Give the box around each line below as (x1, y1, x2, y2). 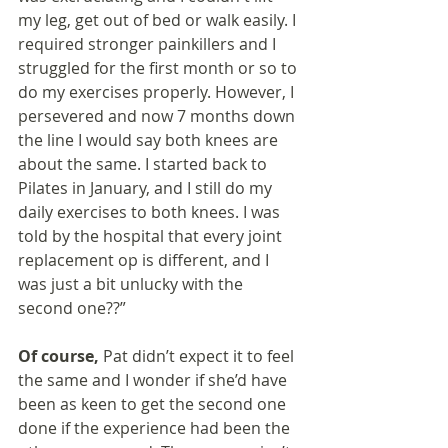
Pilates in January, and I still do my (18, 177, 276, 200)
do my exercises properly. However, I (18, 81, 298, 104)
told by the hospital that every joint (18, 225, 286, 248)
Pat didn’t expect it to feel (103, 345, 298, 368)
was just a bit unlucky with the (18, 273, 247, 296)
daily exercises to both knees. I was (18, 201, 284, 224)
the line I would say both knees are (18, 129, 282, 152)
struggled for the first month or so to (18, 57, 301, 80)
